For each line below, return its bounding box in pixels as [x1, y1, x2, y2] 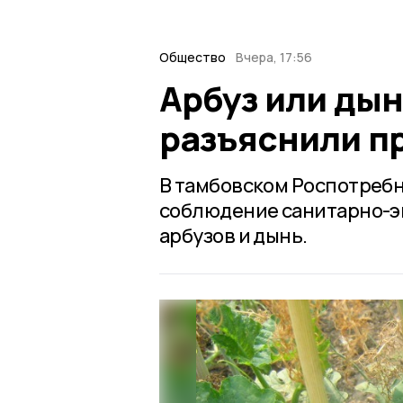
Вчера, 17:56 [235, 48, 312, 66]
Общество [159, 48, 226, 66]
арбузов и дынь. [159, 222, 308, 250]
